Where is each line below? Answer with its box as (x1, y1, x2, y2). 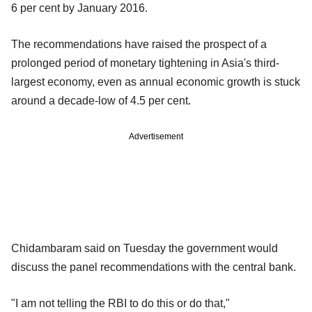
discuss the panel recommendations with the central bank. (11, 260, 296, 273)
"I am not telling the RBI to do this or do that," (11, 297, 230, 309)
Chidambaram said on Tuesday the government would (11, 242, 278, 254)
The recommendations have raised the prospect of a (11, 38, 267, 50)
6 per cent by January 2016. (11, 1, 148, 14)
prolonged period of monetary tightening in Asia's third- (11, 56, 279, 69)
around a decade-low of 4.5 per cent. (11, 94, 191, 107)
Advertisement (129, 131, 183, 141)
